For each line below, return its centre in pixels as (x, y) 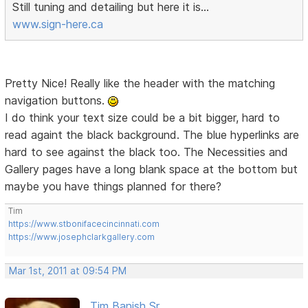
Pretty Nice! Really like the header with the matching (140, 84)
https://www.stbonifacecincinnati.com (84, 224)
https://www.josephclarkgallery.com (82, 237)
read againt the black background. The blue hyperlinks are (152, 135)
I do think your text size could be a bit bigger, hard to (143, 118)
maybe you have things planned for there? (113, 187)
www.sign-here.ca (58, 24)
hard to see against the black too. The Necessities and (147, 152)
